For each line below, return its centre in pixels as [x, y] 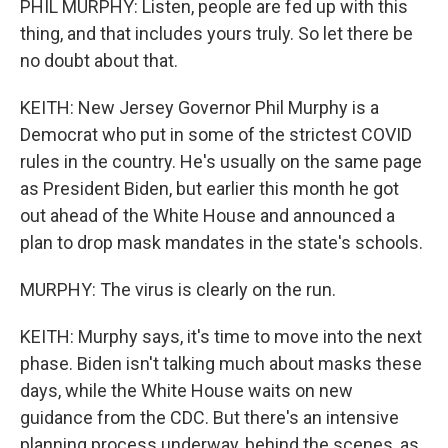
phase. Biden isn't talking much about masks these [221, 363]
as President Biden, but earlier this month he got [209, 188]
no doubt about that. [99, 60]
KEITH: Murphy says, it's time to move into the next [221, 336]
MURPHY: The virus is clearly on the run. [178, 289]
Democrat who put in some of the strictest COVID [216, 134]
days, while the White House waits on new [186, 390]
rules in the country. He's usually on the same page [221, 161]
